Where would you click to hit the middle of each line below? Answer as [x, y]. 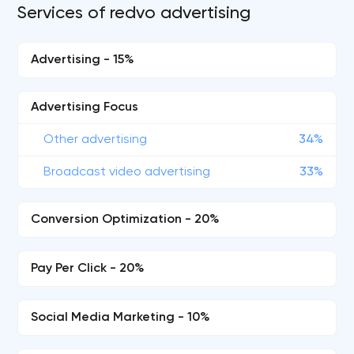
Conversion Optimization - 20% [126, 220]
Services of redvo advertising [134, 13]
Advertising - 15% [83, 60]
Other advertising [96, 140]
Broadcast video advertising [127, 172]
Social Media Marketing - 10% [121, 318]
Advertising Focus [85, 107]
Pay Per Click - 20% [88, 269]
